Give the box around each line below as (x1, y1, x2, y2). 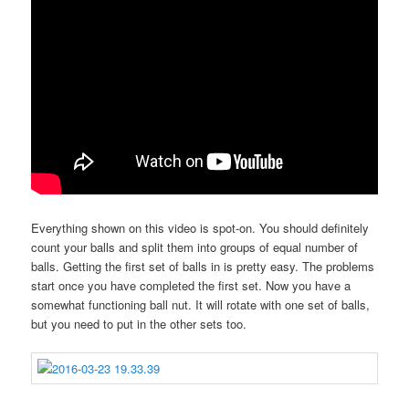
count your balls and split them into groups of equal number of (31, 238, 359, 257)
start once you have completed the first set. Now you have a (31, 277, 351, 295)
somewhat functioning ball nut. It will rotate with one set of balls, (31, 296, 371, 314)
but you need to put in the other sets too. (31, 315, 247, 333)
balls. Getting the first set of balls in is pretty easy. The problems (31, 257, 375, 276)
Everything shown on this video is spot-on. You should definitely (31, 219, 370, 237)
